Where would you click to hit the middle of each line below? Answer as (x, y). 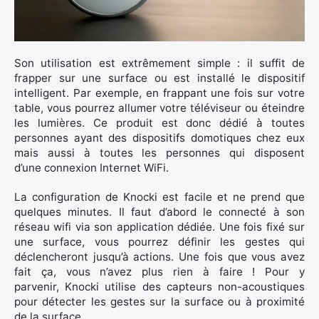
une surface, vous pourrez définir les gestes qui (159, 242)
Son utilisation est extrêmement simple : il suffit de (159, 63)
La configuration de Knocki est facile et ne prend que (159, 197)
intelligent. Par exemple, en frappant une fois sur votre (159, 93)
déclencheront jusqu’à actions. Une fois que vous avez (159, 257)
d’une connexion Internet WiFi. (91, 168)
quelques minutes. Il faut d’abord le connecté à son (159, 212)
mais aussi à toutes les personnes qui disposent (159, 153)
